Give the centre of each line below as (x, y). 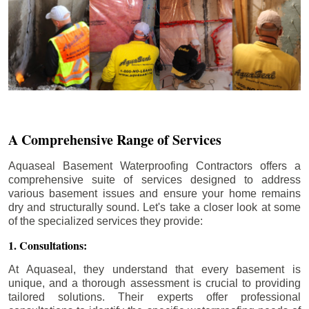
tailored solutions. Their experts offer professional (154, 297)
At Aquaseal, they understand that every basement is (154, 270)
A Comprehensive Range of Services (115, 140)
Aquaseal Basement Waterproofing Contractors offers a (154, 166)
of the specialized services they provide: (106, 221)
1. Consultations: (48, 246)
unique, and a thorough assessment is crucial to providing (154, 283)
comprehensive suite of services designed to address (154, 180)
